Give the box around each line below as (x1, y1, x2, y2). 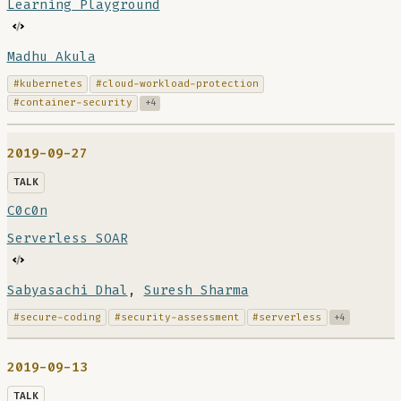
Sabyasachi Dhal (6, 281, 128, 299)
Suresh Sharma (143, 281, 249, 299)
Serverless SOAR (6, 229, 128, 247)
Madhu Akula (6, 48, 96, 65)
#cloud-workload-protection (95, 77, 259, 90)
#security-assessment (114, 310, 240, 324)
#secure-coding (13, 310, 101, 324)
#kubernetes (13, 77, 82, 90)
